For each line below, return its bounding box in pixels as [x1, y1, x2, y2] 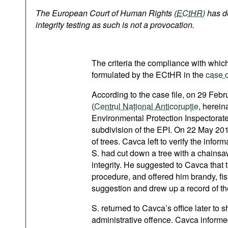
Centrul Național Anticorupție [94, 100, 198, 112]
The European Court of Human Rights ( [36, 7, 177, 19]
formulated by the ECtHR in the [92, 69, 206, 80]
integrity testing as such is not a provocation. [36, 19, 194, 31]
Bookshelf [41, 14, 77, 25]
